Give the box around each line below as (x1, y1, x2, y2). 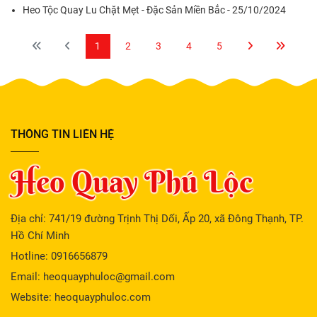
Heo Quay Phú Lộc (11, 161, 253, 200)
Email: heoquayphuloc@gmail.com (11, 270, 175, 283)
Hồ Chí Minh (11, 229, 69, 242)
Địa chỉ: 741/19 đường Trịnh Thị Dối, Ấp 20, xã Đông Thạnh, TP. (11, 212, 304, 225)
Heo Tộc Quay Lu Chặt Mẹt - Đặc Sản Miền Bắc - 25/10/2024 (23, 4, 286, 16)
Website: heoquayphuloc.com (11, 290, 154, 304)
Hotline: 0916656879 (11, 249, 108, 263)
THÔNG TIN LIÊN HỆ (11, 127, 114, 141)
